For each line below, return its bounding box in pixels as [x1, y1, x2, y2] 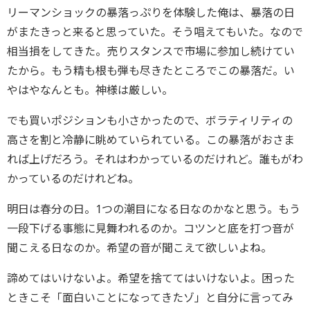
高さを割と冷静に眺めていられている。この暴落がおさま [7, 132, 295, 147]
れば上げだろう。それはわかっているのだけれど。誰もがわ [7, 152, 303, 167]
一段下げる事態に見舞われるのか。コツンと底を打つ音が [7, 221, 294, 236]
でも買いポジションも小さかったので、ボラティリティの [7, 113, 293, 128]
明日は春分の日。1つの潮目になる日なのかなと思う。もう [7, 201, 300, 217]
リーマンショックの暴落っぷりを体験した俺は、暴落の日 [7, 5, 295, 20]
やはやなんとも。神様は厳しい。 [7, 82, 173, 98]
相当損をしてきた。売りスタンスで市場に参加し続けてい [7, 44, 295, 59]
